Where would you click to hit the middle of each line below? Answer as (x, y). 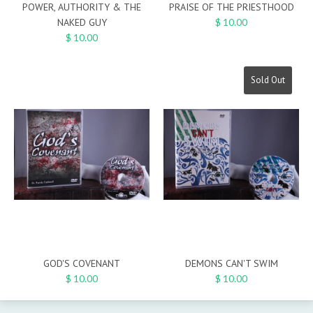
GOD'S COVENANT (82, 264)
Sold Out (268, 80)
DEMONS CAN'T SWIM (231, 264)
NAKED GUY (82, 23)
